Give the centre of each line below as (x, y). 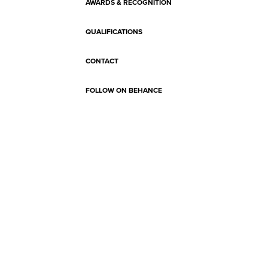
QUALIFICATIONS (114, 31)
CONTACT (102, 61)
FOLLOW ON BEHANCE (124, 90)
